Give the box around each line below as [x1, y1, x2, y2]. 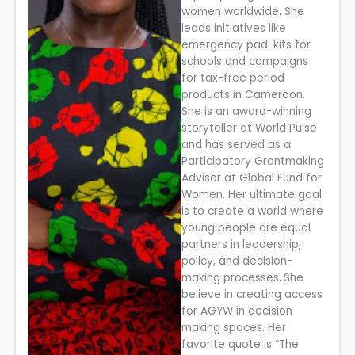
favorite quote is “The [181, 337, 300, 353]
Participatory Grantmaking [181, 154, 325, 170]
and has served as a [181, 137, 292, 153]
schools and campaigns [181, 54, 309, 70]
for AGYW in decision [181, 303, 293, 319]
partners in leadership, [181, 237, 302, 253]
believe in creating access [181, 287, 323, 303]
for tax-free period [181, 71, 285, 86]
